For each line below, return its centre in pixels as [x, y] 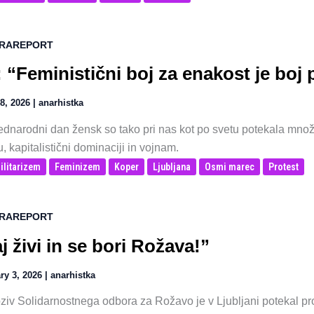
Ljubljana [172, 166]
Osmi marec [230, 166]
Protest [284, 166]
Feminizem [77, 166]
